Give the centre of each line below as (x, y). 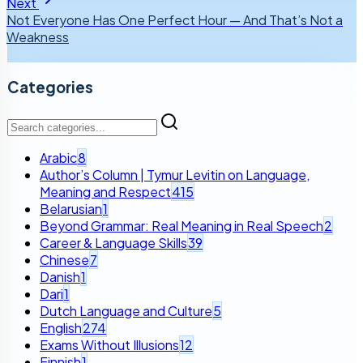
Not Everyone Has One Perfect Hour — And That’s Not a (175, 19)
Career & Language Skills (113, 243)
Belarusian (71, 209)
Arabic (58, 158)
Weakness (38, 36)
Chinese (64, 260)
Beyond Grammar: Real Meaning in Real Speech (181, 226)
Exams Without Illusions (109, 345)
